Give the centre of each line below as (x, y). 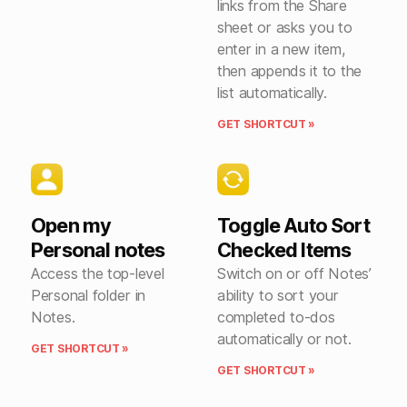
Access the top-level (98, 273)
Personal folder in (89, 295)
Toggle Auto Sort (293, 225)
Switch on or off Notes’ (294, 273)
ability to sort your (278, 295)
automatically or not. (284, 338)
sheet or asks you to (285, 27)
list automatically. (272, 92)
